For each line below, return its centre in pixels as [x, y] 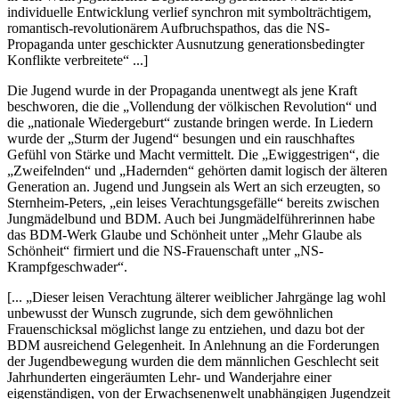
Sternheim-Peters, [58, 202]
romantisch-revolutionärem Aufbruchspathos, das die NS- [168, 28]
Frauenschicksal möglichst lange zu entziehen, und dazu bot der [186, 329]
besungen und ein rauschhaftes [267, 138]
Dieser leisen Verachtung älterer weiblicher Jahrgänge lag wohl [209, 297]
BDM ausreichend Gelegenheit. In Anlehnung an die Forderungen [193, 345]
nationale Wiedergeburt [99, 122]
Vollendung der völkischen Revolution [237, 106]
